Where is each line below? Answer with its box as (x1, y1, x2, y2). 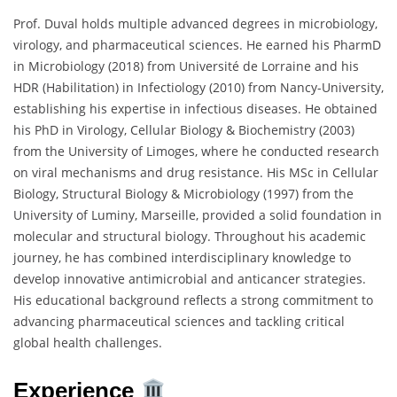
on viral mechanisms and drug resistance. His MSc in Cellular (13, 164, 378, 182)
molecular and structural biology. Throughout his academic (13, 228, 366, 245)
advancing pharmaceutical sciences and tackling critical (13, 313, 345, 331)
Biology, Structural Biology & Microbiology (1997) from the (13, 185, 354, 203)
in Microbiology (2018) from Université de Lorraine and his (13, 58, 359, 75)
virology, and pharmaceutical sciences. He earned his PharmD (13, 36, 381, 54)
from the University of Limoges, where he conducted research (13, 143, 379, 160)
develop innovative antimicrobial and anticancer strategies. (13, 270, 366, 288)
